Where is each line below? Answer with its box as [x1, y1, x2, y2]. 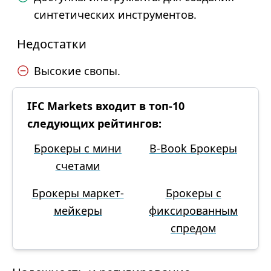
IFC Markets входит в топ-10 [27, 99, 184, 113]
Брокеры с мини [34, 141, 122, 155]
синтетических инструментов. [34, 7, 197, 22]
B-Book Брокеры [149, 141, 237, 155]
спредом [171, 221, 216, 235]
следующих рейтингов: [27, 116, 162, 131]
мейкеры [53, 203, 102, 218]
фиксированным [149, 203, 238, 218]
